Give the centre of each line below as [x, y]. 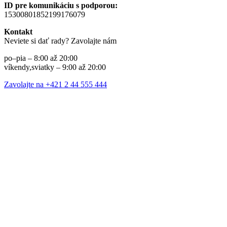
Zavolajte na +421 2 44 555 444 [55, 85]
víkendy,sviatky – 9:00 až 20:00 [55, 67]
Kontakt [18, 32]
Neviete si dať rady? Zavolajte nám [60, 41]
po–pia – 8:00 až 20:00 [41, 58]
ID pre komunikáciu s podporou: [61, 6]
